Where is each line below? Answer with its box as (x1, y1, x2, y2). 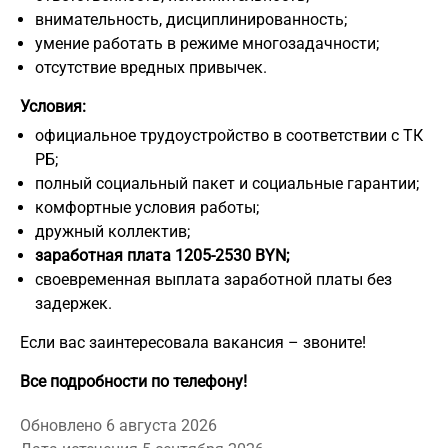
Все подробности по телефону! (20, 371, 247, 391)
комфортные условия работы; (35, 197, 259, 217)
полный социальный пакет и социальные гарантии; (35, 173, 419, 193)
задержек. (35, 293, 112, 313)
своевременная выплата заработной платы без (35, 269, 392, 289)
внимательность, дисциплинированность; (35, 9, 347, 29)
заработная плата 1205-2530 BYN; (35, 245, 289, 265)
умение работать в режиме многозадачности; (35, 33, 379, 53)
